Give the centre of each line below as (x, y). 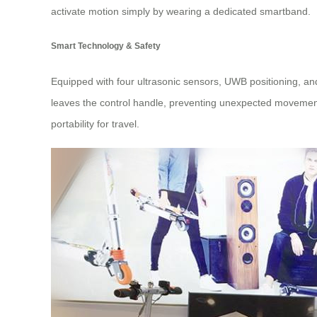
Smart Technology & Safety (106, 46)
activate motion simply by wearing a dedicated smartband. (181, 11)
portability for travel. (95, 123)
